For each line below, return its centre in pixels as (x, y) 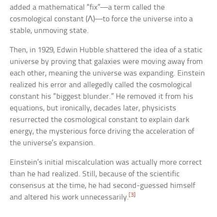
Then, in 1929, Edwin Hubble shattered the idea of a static (106, 50)
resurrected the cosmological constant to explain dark (100, 120)
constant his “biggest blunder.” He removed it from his (102, 97)
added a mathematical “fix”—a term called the (87, 8)
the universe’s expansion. (53, 143)
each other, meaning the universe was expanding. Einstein (108, 74)
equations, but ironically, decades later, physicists (93, 108)
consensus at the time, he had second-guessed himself (103, 186)
